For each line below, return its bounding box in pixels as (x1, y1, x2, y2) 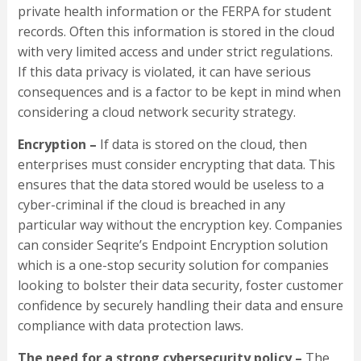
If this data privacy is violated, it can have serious (17, 63, 311, 81)
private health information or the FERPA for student (17, 2, 331, 21)
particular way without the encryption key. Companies (17, 216, 342, 234)
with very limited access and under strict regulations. (17, 43, 333, 61)
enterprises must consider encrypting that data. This (17, 156, 335, 174)
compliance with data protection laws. (17, 317, 243, 335)
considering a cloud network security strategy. (17, 103, 296, 122)
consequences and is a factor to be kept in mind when (17, 83, 341, 102)
